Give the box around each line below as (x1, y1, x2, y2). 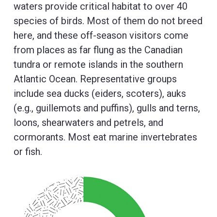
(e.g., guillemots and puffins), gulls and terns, (14, 102, 200, 114)
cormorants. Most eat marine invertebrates (14, 131, 197, 143)
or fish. (14, 146, 42, 157)
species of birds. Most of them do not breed (14, 15, 202, 27)
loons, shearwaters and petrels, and (14, 117, 163, 128)
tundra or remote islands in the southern (14, 59, 183, 70)
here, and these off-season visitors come (14, 30, 188, 41)
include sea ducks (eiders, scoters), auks (14, 88, 186, 99)
